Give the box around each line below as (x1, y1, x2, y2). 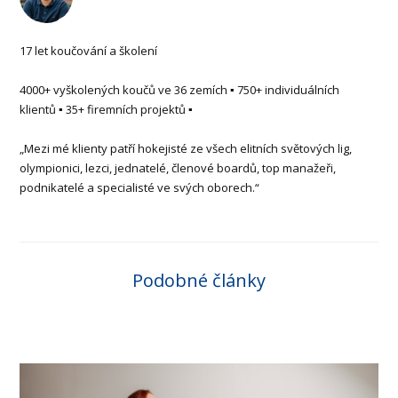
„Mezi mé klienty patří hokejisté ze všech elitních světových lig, (20, 139, 353, 156)
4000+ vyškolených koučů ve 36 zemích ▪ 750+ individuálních (20, 81, 340, 98)
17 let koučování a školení (20, 42, 158, 59)
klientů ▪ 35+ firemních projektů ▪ (20, 100, 194, 117)
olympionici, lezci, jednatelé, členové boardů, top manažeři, (20, 159, 337, 176)
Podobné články (132, 267, 266, 292)
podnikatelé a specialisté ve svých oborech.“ (20, 179, 260, 195)
